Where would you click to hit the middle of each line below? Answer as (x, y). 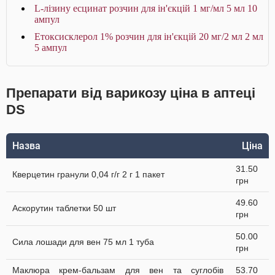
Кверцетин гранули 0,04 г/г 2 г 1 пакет (88, 174)
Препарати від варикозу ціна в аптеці (131, 93)
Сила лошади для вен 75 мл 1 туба (83, 242)
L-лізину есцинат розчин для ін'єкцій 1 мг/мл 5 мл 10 (146, 8)
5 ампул (51, 48)
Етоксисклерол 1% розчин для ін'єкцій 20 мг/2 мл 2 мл (149, 37)
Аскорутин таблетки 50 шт (64, 208)
